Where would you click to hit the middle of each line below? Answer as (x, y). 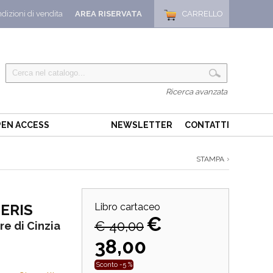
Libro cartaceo (127, 207)
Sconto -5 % (114, 265)
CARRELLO (203, 14)
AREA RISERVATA (108, 14)
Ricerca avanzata (197, 92)
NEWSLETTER (142, 125)
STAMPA (210, 159)
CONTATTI (207, 125)
